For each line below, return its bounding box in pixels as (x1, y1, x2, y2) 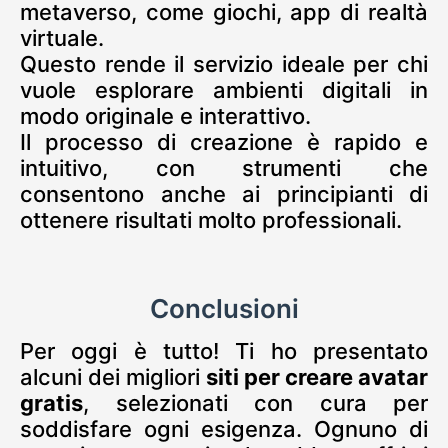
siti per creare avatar (206, 363, 428, 390)
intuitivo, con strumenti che (20, 154, 428, 181)
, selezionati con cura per (83, 389, 428, 416)
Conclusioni (149, 292, 299, 324)
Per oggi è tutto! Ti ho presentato (20, 337, 428, 364)
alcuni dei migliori (20, 363, 206, 390)
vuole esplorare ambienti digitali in (20, 76, 428, 103)
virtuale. (20, 24, 104, 51)
